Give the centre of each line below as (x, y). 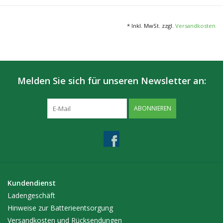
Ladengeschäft (31, 196)
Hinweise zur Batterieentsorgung (60, 208)
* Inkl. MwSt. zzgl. (151, 26)
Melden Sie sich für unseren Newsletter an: (111, 81)
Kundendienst (32, 183)
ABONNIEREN (152, 109)
